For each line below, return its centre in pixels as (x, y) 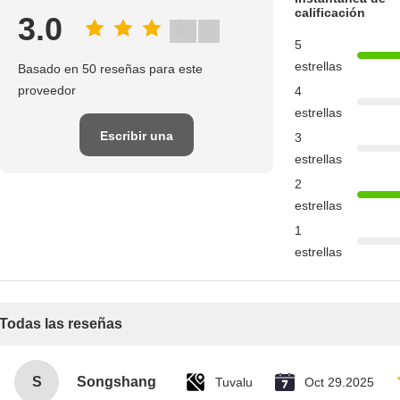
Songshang (117, 382)
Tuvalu (234, 382)
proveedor (47, 90)
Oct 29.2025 (339, 382)
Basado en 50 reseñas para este (110, 69)
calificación (330, 12)
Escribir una (137, 136)
